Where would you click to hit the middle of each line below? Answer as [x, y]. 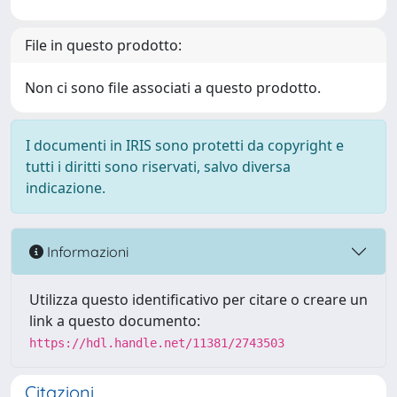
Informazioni [86, 251]
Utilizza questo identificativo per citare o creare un [198, 300]
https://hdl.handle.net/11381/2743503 [157, 343]
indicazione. [66, 188]
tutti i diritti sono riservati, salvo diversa [158, 167]
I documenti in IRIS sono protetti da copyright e [185, 145]
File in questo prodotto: [103, 45]
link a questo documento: [115, 321]
